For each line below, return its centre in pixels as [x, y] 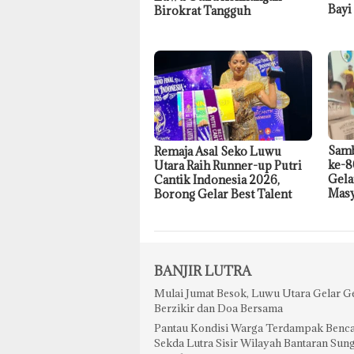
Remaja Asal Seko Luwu [218, 151]
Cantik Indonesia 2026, [217, 179]
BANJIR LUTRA [203, 271]
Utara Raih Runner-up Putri [228, 165]
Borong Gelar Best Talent [223, 194]
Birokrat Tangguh [202, 10]
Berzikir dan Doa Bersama [218, 308]
